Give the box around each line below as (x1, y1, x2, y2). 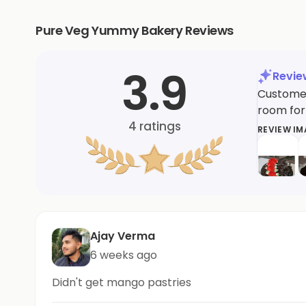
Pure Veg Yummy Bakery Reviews (36, 21, 234, 39)
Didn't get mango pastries (52, 274, 191, 290)
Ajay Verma (90, 227, 155, 244)
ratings (136, 118, 181, 135)
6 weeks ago (90, 247, 157, 263)
